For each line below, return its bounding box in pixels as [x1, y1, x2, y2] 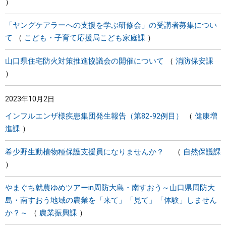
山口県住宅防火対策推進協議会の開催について [5, 56, 164, 66]
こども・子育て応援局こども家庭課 [24, 33, 145, 42]
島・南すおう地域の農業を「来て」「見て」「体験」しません [5, 196, 217, 205]
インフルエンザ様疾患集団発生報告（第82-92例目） [5, 111, 183, 121]
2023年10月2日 [5, 95, 54, 103]
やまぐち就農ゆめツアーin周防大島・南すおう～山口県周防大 [5, 183, 215, 192]
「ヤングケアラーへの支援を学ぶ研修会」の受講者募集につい [5, 21, 217, 30]
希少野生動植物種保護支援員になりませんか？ [5, 147, 172, 156]
